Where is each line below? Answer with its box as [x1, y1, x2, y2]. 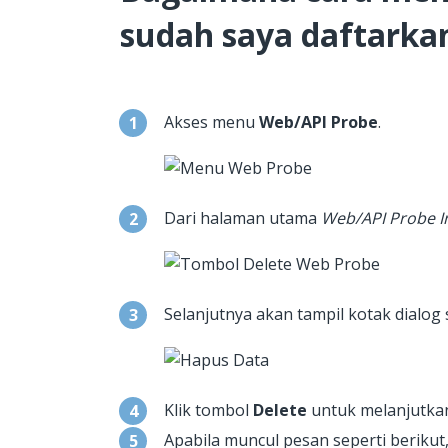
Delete [253, 399, 307, 422]
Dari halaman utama [164, 207, 321, 230]
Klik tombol [164, 399, 253, 422]
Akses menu [164, 111, 259, 134]
